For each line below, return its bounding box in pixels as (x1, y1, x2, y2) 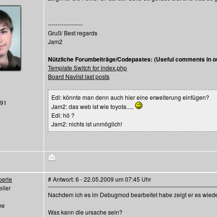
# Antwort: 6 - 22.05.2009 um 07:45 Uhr (48, 175, 151, 183)
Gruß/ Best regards (48, 29, 97, 37)
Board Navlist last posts (48, 72, 109, 80)
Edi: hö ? (51, 111, 75, 119)
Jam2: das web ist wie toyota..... (51, 102, 135, 110)
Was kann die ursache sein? (48, 208, 123, 216)
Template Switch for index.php (48, 63, 127, 72)
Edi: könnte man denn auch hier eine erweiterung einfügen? (51, 93, 209, 101)
